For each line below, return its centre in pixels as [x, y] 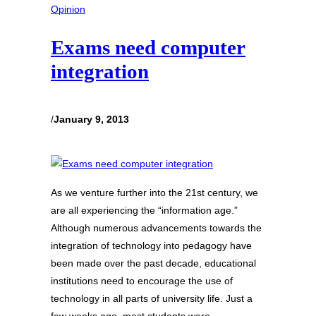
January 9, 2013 [91, 119]
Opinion [68, 9]
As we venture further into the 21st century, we [154, 192]
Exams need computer [148, 48]
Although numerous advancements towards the [156, 227]
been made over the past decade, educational [153, 263]
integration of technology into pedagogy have [151, 245]
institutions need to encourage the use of [142, 280]
